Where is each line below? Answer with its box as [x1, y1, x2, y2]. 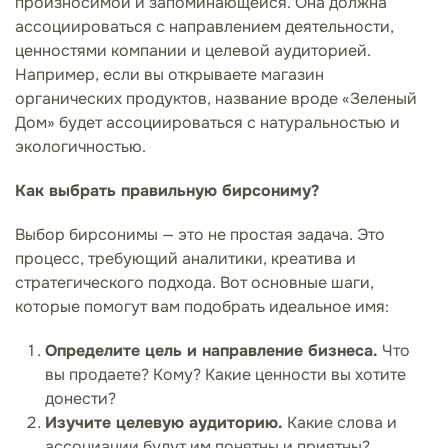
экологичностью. [15, 135, 146, 157]
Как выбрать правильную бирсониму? [15, 179, 319, 201]
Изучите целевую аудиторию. [45, 411, 283, 433]
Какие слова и [283, 411, 397, 433]
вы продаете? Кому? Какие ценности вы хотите [45, 363, 406, 385]
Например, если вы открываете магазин [15, 63, 324, 85]
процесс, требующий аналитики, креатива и [15, 247, 356, 269]
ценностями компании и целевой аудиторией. [15, 39, 371, 61]
